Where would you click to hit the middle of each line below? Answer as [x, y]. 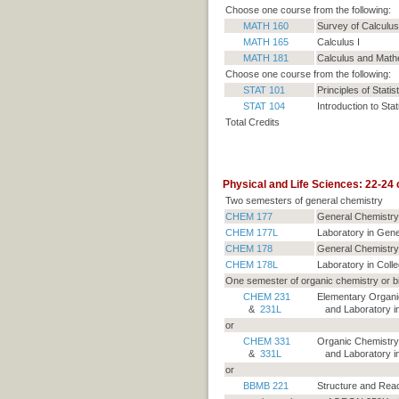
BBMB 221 [265, 386]
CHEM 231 [266, 297]
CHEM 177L [251, 233]
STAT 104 [264, 106]
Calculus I [338, 42]
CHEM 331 [266, 342]
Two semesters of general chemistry [304, 201]
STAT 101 [264, 90]
